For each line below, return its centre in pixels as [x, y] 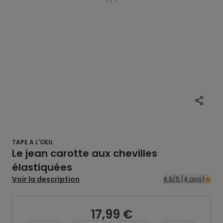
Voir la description [46, 179]
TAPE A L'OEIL [33, 142]
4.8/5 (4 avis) [193, 179]
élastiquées [42, 167]
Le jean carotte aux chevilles [85, 153]
